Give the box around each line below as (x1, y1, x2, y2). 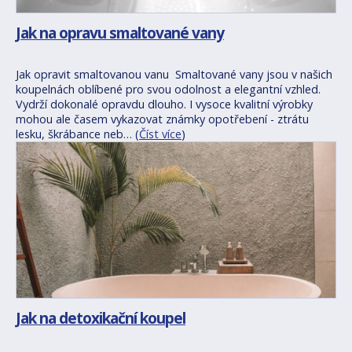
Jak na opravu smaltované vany (16, 21, 224, 43)
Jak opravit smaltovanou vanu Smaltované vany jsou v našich (16, 66, 332, 82)
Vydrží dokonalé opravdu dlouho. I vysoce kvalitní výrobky (16, 96, 313, 112)
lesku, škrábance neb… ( (16, 126, 139, 141)
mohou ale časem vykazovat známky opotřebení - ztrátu (16, 111, 309, 126)
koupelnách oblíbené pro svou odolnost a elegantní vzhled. (16, 81, 321, 97)
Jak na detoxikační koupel (16, 306, 185, 328)
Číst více (139, 126, 181, 141)
